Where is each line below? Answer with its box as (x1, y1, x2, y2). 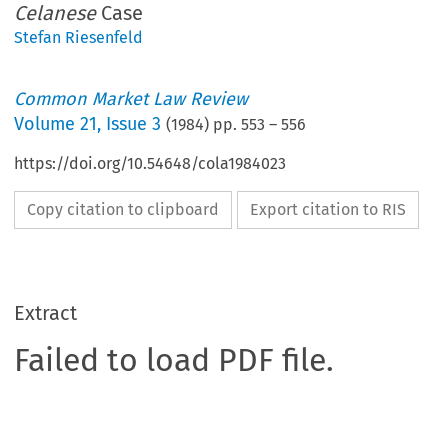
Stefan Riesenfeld (14, 28, 144, 48)
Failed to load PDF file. (14, 341, 335, 380)
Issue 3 (106, 113, 162, 136)
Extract (14, 301, 78, 326)
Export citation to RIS (250, 200, 407, 220)
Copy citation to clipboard (27, 200, 220, 220)
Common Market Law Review (14, 88, 249, 111)
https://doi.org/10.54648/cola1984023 (14, 154, 287, 174)
